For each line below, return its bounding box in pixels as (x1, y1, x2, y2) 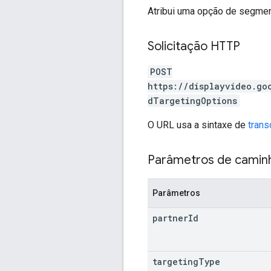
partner (152, 212, 188, 224)
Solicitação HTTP (148, 38, 240, 54)
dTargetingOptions (148, 94, 237, 106)
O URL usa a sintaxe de (148, 119, 248, 131)
